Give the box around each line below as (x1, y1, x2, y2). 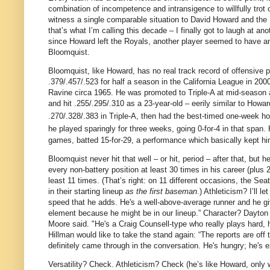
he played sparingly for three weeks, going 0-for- (48, 124, 216, 134)
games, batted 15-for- (48, 135, 123, 145)
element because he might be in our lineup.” (48, 208, 201, 218)
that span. (228, 124, 266, 134)
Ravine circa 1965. (48, 87, 113, 97)
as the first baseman (125, 186, 197, 196)
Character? (203, 208, 241, 218)
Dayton (243, 208, 268, 218)
